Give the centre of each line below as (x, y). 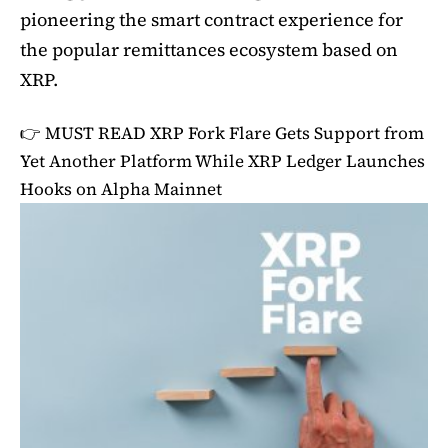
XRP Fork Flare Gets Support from (287, 132)
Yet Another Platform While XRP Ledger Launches (222, 160)
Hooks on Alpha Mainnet (121, 188)
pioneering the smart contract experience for (211, 19)
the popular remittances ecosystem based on (209, 49)
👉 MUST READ (85, 132)
